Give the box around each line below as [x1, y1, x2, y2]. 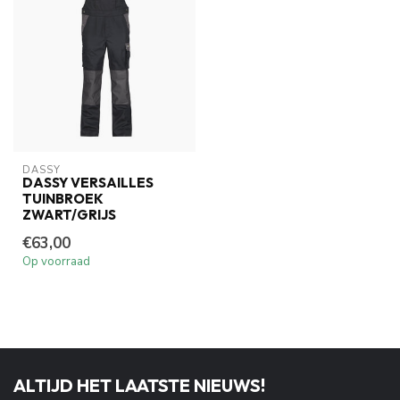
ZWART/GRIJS [22, 205, 116, 223]
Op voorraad [22, 253, 90, 270]
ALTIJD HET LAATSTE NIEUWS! [13, 373, 265, 396]
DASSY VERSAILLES [22, 173, 154, 191]
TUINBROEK [22, 189, 104, 207]
